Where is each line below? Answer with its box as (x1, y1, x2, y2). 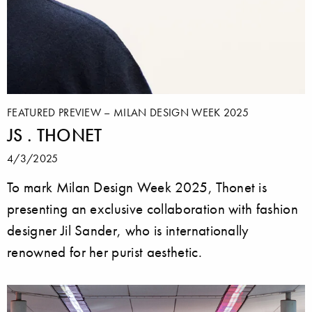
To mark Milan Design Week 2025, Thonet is (7, 178, 267, 196)
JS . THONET (7, 123, 102, 146)
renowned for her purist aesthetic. (7, 242, 202, 260)
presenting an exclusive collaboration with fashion (7, 199, 299, 217)
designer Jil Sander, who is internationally (7, 221, 249, 239)
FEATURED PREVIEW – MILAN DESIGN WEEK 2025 (7, 104, 249, 119)
